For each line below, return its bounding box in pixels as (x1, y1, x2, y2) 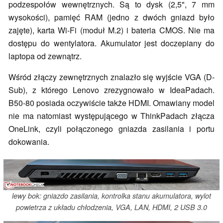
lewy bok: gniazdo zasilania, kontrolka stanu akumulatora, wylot (12, 191, 211, 201)
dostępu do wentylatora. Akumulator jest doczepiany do (8, 37, 215, 49)
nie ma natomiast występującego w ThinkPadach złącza (8, 110, 215, 121)
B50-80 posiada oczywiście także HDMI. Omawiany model (8, 97, 215, 109)
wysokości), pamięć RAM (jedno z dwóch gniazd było (8, 11, 215, 23)
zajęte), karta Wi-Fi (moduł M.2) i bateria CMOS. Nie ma (8, 24, 215, 36)
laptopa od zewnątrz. (8, 50, 84, 62)
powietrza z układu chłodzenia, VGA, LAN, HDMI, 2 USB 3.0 (16, 202, 207, 212)
